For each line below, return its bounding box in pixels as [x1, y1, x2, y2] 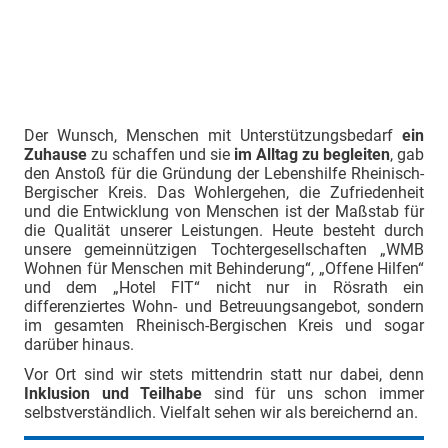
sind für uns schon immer [202, 383, 425, 403]
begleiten [323, 144, 390, 164]
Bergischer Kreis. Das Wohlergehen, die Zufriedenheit [24, 182, 424, 202]
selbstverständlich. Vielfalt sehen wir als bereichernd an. [24, 402, 418, 422]
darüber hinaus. [24, 334, 134, 354]
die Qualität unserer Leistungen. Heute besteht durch [24, 220, 424, 240]
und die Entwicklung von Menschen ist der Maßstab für [24, 201, 424, 221]
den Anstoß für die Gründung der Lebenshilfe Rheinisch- [24, 163, 424, 183]
